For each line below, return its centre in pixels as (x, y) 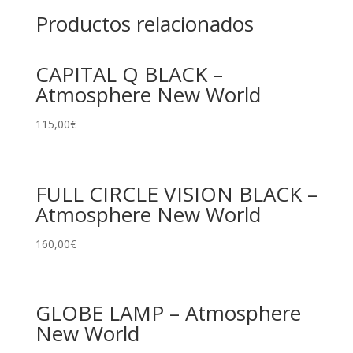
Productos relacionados (144, 24)
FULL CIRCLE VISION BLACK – (176, 193)
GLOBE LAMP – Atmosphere (168, 312)
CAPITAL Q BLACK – (129, 74)
